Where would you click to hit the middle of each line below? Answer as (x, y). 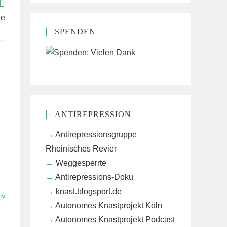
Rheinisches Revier (81, 148)
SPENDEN (75, 31)
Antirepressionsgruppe (96, 134)
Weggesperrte (81, 163)
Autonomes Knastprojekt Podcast (115, 219)
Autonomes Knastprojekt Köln (109, 205)
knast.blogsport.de (89, 191)
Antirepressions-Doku (94, 177)
